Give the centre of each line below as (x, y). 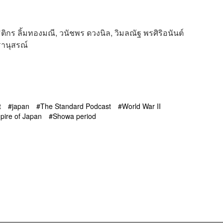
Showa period (74, 116)
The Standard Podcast (76, 106)
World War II (141, 106)
